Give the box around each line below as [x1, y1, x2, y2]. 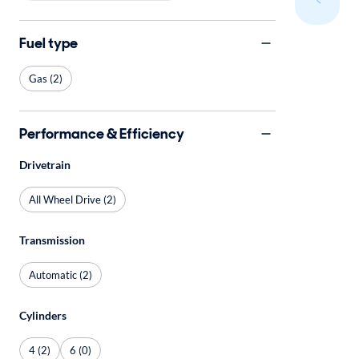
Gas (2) [29, 71, 63, 85]
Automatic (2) [29, 268, 92, 281]
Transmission [19, 233, 85, 247]
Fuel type [19, 33, 78, 53]
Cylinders [19, 309, 67, 322]
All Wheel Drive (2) [29, 192, 116, 206]
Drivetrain [19, 158, 71, 171]
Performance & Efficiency [19, 123, 184, 143]
